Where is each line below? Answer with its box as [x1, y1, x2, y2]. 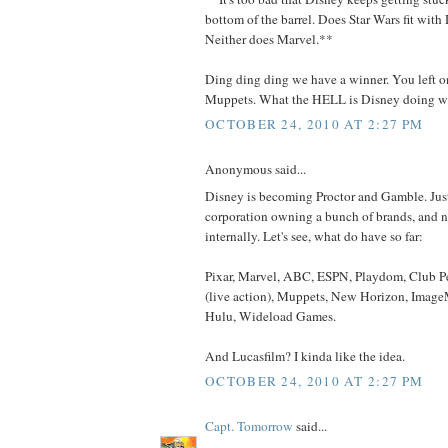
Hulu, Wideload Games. [205, 306, 336, 325]
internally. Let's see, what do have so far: [205, 226, 423, 245]
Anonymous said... [205, 160, 306, 179]
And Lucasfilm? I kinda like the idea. [205, 346, 405, 365]
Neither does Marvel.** [205, 29, 333, 48]
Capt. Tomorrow [205, 417, 293, 436]
